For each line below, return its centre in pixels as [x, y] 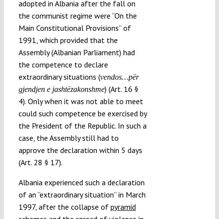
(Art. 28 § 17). [40, 162]
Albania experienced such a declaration [81, 182]
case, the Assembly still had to [68, 138]
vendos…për [119, 77]
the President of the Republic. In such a [82, 125]
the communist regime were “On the [77, 15]
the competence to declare [63, 64]
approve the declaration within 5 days [80, 150]
